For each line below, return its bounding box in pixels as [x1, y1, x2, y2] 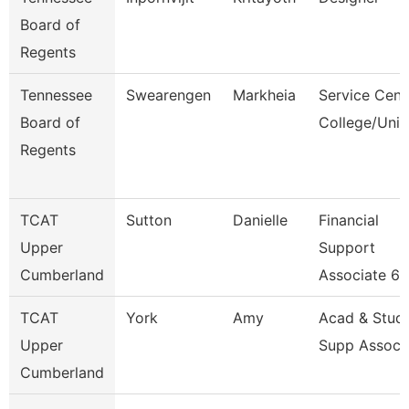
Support [319, 238, 375, 257]
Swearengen [126, 86, 211, 104]
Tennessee [20, 86, 92, 104]
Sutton [126, 211, 172, 229]
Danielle [233, 211, 288, 229]
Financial [319, 211, 379, 229]
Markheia [233, 86, 296, 104]
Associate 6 [319, 266, 400, 284]
